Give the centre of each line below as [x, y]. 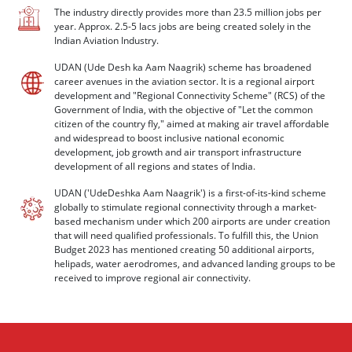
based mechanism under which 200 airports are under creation [192, 221]
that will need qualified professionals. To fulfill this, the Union [186, 235]
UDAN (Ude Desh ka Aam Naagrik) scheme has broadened [183, 67]
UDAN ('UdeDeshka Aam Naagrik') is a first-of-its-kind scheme [190, 193]
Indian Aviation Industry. [106, 40]
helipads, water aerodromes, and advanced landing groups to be [195, 264]
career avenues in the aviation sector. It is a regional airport [184, 81]
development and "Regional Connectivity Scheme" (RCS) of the [190, 95]
